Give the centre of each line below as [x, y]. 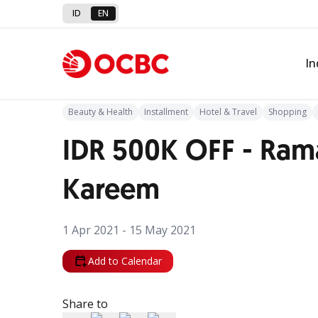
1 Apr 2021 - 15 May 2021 [129, 230]
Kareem [111, 190]
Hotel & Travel [228, 112]
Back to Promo [132, 59]
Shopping [287, 112]
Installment [166, 112]
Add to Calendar [125, 261]
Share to [85, 304]
